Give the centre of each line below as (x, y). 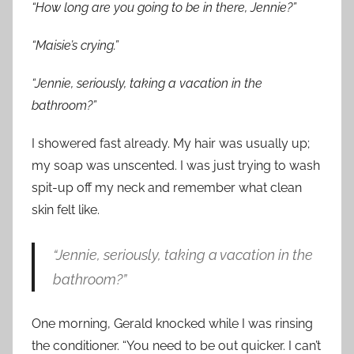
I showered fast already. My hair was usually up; (171, 144)
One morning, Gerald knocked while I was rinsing (172, 324)
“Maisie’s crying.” (75, 46)
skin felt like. (66, 210)
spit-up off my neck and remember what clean (167, 188)
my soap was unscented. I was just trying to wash (176, 166)
